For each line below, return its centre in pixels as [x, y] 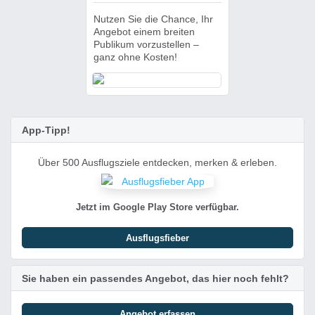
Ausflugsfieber [157, 238]
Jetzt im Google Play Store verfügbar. [157, 207]
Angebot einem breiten [144, 32]
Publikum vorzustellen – [146, 44]
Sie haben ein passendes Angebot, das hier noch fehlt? [155, 278]
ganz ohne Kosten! [135, 57]
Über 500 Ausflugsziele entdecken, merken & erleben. [157, 162]
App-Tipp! [46, 130]
